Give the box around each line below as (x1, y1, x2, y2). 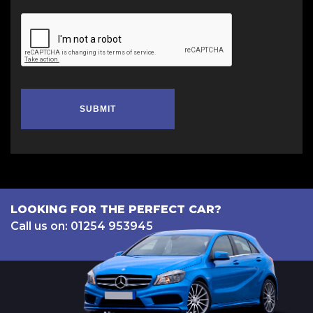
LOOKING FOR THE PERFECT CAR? (10, 203, 221, 216)
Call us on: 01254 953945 (10, 219, 153, 233)
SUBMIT (80, 104, 116, 114)
